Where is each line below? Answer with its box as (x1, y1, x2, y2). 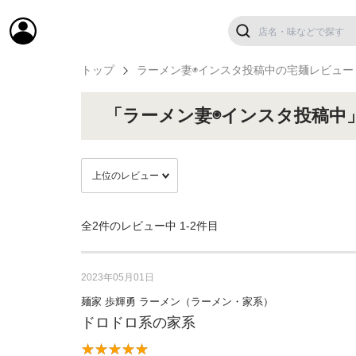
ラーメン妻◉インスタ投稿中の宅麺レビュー (137, 64, 354, 76)
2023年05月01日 (81, 272, 154, 283)
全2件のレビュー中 (81, 219, 180, 232)
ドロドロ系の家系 (81, 315, 195, 331)
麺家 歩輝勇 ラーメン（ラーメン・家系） (81, 296, 273, 308)
